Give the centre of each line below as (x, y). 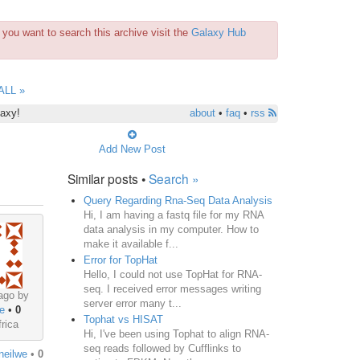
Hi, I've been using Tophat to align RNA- (176, 333)
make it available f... (131, 243)
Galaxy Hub (219, 33)
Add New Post (132, 149)
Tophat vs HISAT (123, 319)
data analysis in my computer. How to (171, 229)
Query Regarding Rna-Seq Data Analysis (178, 200)
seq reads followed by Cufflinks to (162, 348)
